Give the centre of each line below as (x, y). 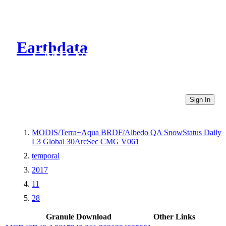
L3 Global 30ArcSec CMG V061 (86, 141)
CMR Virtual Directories (117, 56)
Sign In (200, 99)
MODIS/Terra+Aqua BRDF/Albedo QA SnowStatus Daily (127, 132)
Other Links (174, 216)
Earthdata (52, 48)
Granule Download (78, 216)
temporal (46, 155)
